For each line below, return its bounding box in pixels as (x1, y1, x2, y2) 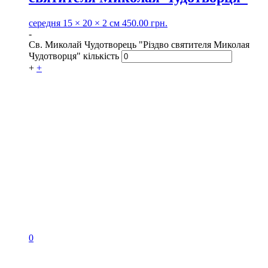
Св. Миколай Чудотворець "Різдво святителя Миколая (29, 39, 249, 50)
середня (29, 18, 60, 29)
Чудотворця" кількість (29, 51, 119, 62)
